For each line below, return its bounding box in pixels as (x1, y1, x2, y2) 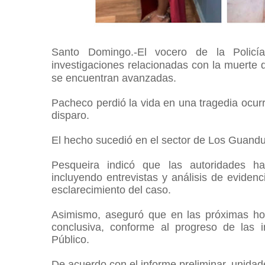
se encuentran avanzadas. (51, 72, 179, 84)
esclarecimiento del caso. (51, 184, 174, 196)
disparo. (51, 109, 92, 121)
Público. (51, 234, 92, 245)
